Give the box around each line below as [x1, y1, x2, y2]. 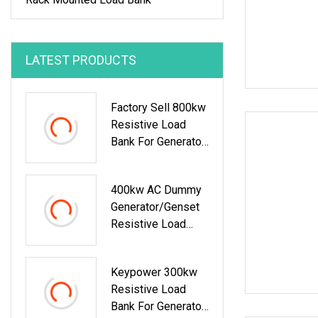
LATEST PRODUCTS [26, 52, 136, 67]
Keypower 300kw [111, 265, 197, 279]
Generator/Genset [111, 199, 199, 214]
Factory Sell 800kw [111, 100, 206, 114]
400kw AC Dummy [111, 182, 202, 197]
